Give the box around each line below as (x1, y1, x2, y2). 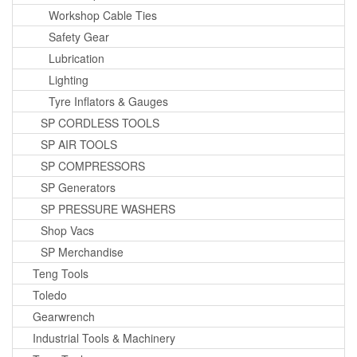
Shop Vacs (41, 222, 94, 238)
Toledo (33, 286, 67, 303)
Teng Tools (33, 265, 88, 281)
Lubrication (49, 49, 104, 66)
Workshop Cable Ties (49, 6, 157, 23)
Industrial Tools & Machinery (33, 329, 175, 346)
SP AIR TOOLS (41, 135, 117, 152)
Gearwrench (33, 308, 95, 324)
